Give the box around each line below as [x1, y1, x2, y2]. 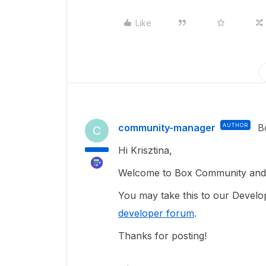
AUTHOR [223, 122, 248, 128]
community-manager [118, 122, 216, 134]
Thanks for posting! [118, 230, 210, 242]
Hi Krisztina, [118, 144, 175, 156]
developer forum [118, 207, 194, 219]
